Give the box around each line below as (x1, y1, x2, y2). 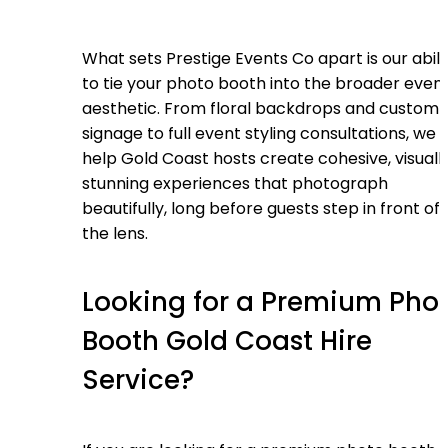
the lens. (82, 221, 148, 245)
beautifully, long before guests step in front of (82, 196, 440, 220)
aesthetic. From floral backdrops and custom (82, 96, 439, 120)
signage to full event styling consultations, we (82, 121, 436, 145)
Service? (82, 362, 194, 399)
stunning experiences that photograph (82, 171, 388, 195)
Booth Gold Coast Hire (82, 323, 372, 360)
